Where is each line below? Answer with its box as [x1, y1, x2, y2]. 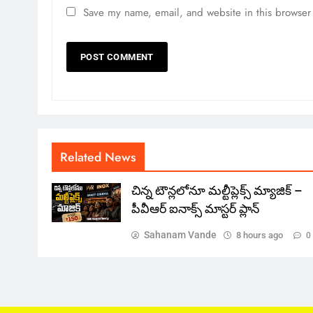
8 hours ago [235, 229, 283, 240]
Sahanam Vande [143, 228, 217, 240]
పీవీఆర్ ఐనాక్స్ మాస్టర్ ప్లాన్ [131, 201, 259, 216]
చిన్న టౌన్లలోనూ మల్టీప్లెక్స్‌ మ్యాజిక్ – [131, 183, 303, 198]
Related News [60, 147, 136, 166]
